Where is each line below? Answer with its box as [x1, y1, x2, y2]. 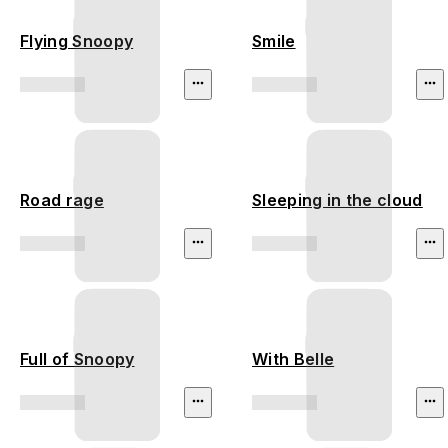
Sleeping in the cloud [252, 190, 423, 211]
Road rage [20, 190, 104, 211]
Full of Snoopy [20, 349, 135, 370]
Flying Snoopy [20, 31, 134, 52]
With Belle [252, 349, 335, 370]
